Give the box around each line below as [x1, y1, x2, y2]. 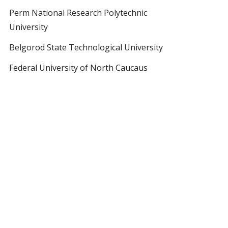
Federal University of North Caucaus [9, 62, 148, 74]
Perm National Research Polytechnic [9, 7, 147, 19]
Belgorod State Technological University [9, 42, 163, 53]
